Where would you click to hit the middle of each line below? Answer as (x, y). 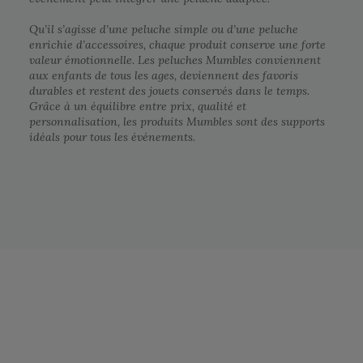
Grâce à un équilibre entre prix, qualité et (138, 107)
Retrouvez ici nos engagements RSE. (207, 338)
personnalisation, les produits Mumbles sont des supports (177, 122)
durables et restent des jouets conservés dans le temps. (169, 91)
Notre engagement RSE (190, 315)
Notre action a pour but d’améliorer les (208, 352)
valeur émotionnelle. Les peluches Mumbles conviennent (175, 60)
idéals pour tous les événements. (112, 137)
